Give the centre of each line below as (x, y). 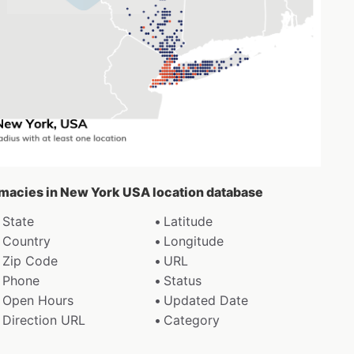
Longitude (194, 241)
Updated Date (206, 301)
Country (26, 241)
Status (183, 281)
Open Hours (38, 301)
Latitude (188, 222)
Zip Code (30, 261)
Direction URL (43, 320)
